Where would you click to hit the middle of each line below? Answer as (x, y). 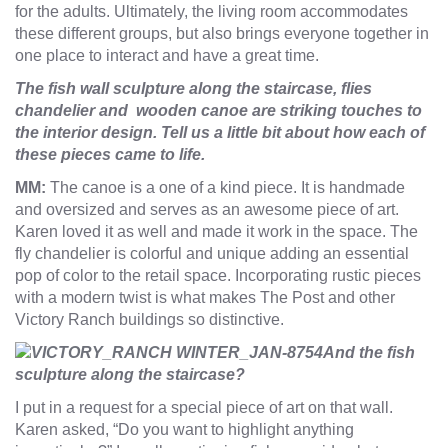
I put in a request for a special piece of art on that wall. (204, 408)
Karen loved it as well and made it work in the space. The (216, 231)
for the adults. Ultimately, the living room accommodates (211, 11)
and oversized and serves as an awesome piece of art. (207, 209)
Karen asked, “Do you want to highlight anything (184, 430)
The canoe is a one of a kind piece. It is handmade (227, 187)
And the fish (369, 352)
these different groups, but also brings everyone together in (222, 33)
